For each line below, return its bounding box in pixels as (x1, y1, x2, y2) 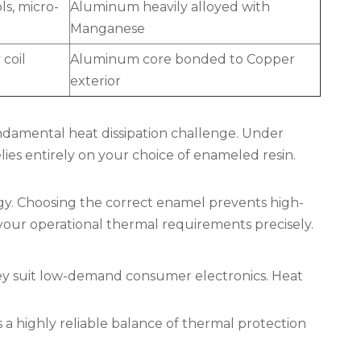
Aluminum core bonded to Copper (70, 52, 295, 67)
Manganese (70, 21, 145, 36)
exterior (70, 73, 121, 89)
